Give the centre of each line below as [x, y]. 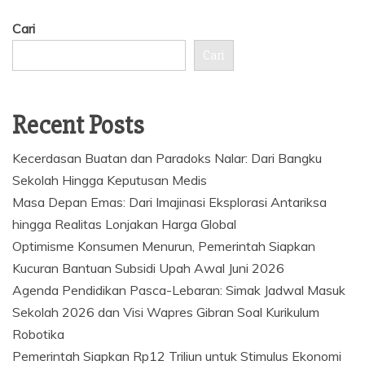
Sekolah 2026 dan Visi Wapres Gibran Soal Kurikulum [166, 312]
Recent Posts [78, 125]
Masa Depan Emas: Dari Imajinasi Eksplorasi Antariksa [169, 202]
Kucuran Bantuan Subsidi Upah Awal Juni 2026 [148, 268]
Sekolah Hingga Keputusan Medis [110, 180]
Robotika [38, 334]
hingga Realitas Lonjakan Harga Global [124, 224]
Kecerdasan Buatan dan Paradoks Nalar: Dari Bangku [167, 158]
